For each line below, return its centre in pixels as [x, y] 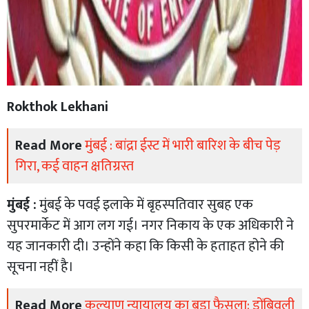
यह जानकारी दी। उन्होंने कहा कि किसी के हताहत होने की [146, 246]
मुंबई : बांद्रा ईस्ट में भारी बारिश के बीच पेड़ [183, 145]
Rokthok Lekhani [58, 107]
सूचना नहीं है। [40, 267]
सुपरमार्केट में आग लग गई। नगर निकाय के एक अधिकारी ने [150, 225]
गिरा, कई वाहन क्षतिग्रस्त [74, 166]
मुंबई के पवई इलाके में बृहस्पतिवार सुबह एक [145, 205]
